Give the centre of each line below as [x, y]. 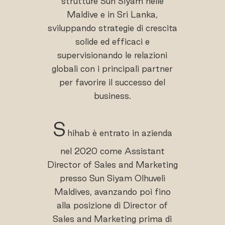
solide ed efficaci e [112, 41]
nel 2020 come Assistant [112, 151]
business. [112, 95]
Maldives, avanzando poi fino [112, 191]
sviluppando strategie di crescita [112, 28]
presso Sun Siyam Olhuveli [112, 178]
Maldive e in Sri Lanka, [113, 14]
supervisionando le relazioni [113, 55]
